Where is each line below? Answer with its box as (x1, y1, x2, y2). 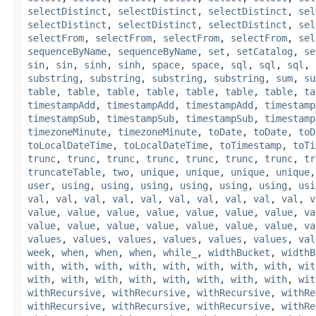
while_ (163, 246, 197, 258)
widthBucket (208, 246, 270, 258)
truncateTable (28, 166, 101, 178)
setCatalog (236, 45, 293, 57)
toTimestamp (219, 139, 281, 151)
